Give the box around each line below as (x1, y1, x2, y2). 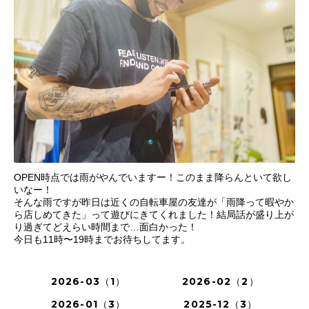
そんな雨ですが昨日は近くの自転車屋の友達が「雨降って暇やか (14, 197, 294, 208)
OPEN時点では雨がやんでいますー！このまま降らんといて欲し (14, 172, 292, 183)
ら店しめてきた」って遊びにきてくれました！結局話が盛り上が (14, 209, 294, 220)
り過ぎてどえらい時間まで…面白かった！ (14, 221, 197, 232)
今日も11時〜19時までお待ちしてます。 (14, 234, 190, 245)
